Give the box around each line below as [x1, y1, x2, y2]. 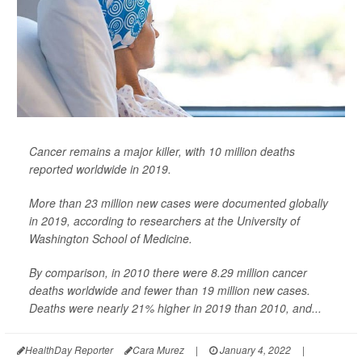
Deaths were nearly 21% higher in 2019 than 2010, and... [29, 300, 322, 316]
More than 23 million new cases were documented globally [29, 195, 328, 211]
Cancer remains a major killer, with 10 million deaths [29, 143, 295, 159]
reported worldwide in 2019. [29, 161, 171, 177]
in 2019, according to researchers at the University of [29, 213, 300, 229]
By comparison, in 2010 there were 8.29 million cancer [29, 264, 307, 280]
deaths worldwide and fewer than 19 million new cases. [29, 282, 310, 298]
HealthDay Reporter [25, 343, 113, 356]
